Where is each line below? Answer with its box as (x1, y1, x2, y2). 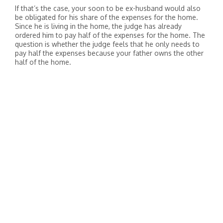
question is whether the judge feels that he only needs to (15, 40, 200, 48)
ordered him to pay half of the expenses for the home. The (15, 31, 205, 39)
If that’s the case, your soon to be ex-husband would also (15, 4, 201, 12)
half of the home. (15, 58, 71, 66)
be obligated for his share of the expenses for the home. (15, 13, 198, 21)
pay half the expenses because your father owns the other (15, 49, 204, 57)
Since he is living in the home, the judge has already (15, 22, 182, 30)
